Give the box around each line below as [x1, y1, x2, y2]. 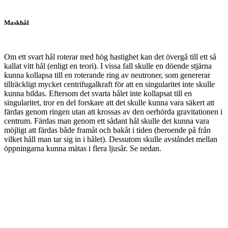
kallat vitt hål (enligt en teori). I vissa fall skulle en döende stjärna [4, 61, 212, 70]
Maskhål [4, 18, 29, 26]
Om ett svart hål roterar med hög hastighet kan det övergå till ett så [4, 52, 216, 61]
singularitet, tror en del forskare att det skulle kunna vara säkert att [4, 98, 214, 107]
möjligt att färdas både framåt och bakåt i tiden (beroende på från [4, 125, 211, 134]
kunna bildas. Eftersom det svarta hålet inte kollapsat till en [4, 89, 192, 98]
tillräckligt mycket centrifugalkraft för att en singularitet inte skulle [4, 79, 215, 89]
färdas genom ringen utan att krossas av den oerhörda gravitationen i [4, 107, 222, 116]
